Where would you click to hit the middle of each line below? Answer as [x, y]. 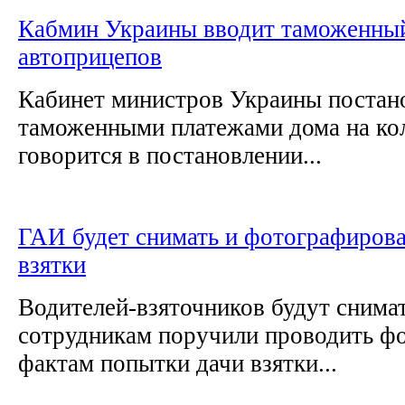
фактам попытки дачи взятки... [178, 363]
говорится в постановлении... [170, 155]
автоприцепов [90, 57]
